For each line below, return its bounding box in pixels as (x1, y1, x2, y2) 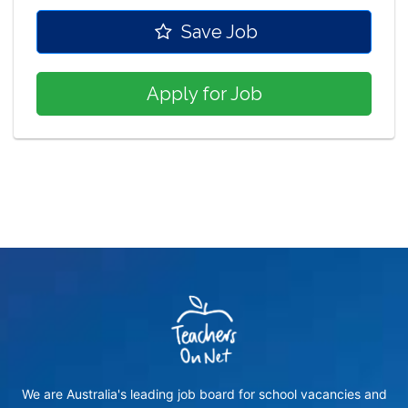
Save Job (176, 21, 258, 44)
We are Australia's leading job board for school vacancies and (21, 386, 387, 403)
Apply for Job (146, 83, 262, 106)
